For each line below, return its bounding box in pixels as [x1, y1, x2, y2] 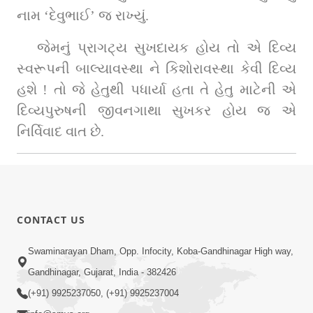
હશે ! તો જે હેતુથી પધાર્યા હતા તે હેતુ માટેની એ [17, 81, 296, 97]
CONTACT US [17, 212, 85, 226]
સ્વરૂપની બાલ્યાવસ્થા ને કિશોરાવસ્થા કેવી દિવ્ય [17, 60, 296, 76]
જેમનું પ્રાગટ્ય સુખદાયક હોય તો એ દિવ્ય [37, 39, 296, 55]
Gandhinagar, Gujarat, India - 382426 [28, 267, 176, 278]
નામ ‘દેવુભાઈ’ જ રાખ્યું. [17, 7, 149, 23]
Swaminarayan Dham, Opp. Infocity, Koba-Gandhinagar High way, [28, 246, 293, 257]
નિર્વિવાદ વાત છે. [17, 123, 104, 139]
